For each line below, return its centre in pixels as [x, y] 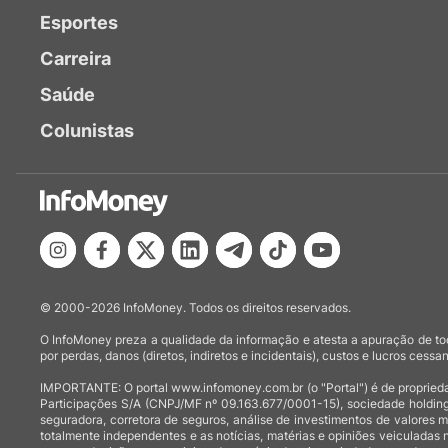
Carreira [75, 58]
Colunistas [87, 130]
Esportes [79, 22]
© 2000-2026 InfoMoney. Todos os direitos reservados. [195, 307]
